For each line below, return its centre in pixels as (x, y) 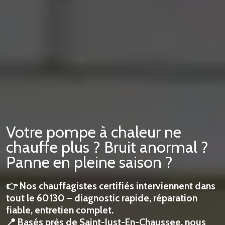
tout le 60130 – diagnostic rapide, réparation (102, 198)
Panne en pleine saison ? (89, 162)
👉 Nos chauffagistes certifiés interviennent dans (111, 186)
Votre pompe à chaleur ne (94, 132)
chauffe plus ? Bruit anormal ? (107, 147)
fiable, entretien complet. (60, 210)
